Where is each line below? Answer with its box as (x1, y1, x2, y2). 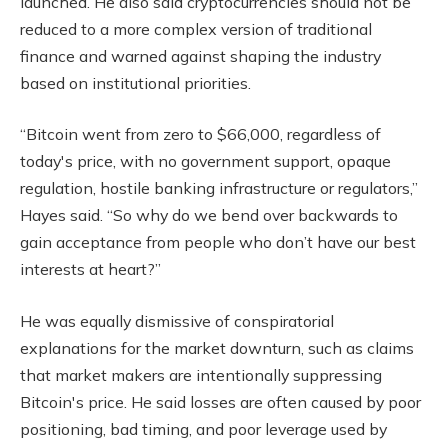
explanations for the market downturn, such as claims (20, 337, 414, 358)
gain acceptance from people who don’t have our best (20, 232, 416, 253)
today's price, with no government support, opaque (20, 151, 391, 172)
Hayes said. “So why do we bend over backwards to (20, 205, 398, 226)
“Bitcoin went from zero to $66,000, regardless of (20, 124, 381, 145)
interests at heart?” (20, 259, 161, 280)
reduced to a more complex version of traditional (20, 18, 372, 39)
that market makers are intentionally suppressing (20, 364, 382, 385)
